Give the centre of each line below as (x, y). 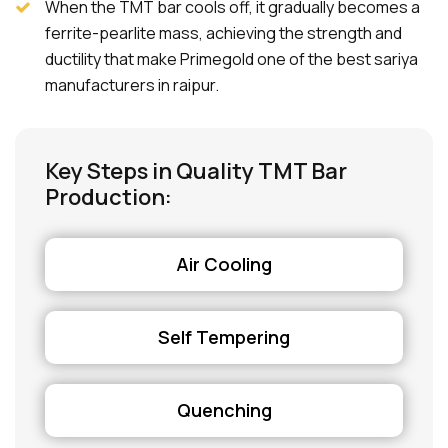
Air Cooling (224, 264)
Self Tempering (224, 337)
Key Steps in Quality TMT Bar (196, 171)
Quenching (224, 410)
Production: (108, 197)
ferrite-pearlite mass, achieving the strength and (223, 33)
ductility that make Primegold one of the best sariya (231, 59)
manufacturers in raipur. (132, 85)
